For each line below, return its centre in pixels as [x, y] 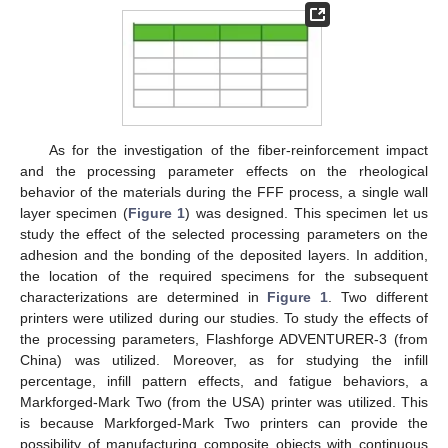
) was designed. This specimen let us [307, 212]
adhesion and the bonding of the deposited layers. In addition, [224, 254]
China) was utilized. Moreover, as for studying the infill [224, 359]
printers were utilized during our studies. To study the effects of [224, 317]
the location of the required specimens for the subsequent [224, 275]
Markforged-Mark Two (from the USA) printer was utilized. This [224, 401]
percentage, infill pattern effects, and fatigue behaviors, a [224, 380]
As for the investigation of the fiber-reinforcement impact [238, 149]
